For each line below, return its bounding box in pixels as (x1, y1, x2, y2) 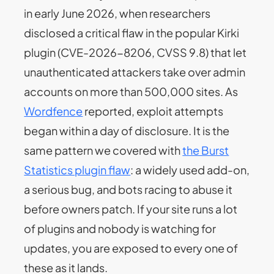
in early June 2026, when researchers (24, 6, 211, 20)
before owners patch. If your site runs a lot (24, 201, 238, 216)
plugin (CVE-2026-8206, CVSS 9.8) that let (24, 45, 247, 59)
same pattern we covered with (24, 143, 183, 157)
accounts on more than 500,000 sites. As (24, 84, 239, 98)
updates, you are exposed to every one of (24, 240, 239, 255)
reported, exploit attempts (83, 103, 224, 118)
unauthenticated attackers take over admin (24, 64, 246, 79)
